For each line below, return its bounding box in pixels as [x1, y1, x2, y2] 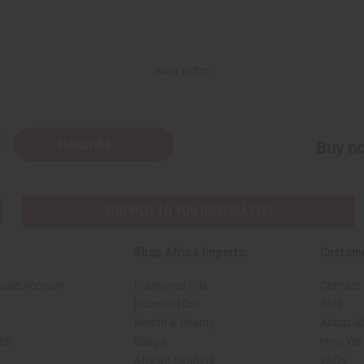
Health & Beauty [134, 316, 215, 330]
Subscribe [56, 136, 115, 153]
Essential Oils [134, 297, 201, 311]
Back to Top [154, 65, 210, 78]
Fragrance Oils [134, 279, 207, 292]
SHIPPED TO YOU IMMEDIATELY [103, 203, 274, 219]
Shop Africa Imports [134, 245, 245, 261]
